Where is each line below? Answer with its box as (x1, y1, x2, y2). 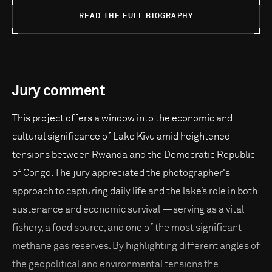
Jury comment (12, 83, 106, 98)
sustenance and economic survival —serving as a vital (12, 204, 244, 214)
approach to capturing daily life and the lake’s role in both (12, 186, 257, 196)
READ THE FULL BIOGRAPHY (78, 12, 194, 20)
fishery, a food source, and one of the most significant (12, 222, 242, 233)
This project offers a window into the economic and (12, 113, 233, 123)
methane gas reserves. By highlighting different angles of (12, 240, 260, 251)
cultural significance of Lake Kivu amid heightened (12, 131, 230, 141)
